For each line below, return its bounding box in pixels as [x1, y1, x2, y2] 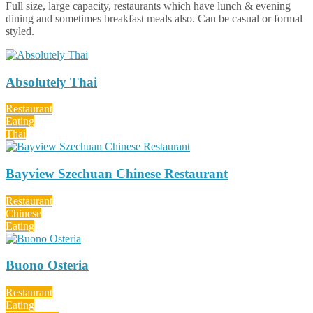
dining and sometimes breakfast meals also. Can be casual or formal [6, 12, 303, 24]
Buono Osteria [6, 258, 89, 273]
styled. [6, 24, 34, 37]
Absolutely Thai [6, 74, 97, 89]
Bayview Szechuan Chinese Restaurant [6, 166, 228, 182]
